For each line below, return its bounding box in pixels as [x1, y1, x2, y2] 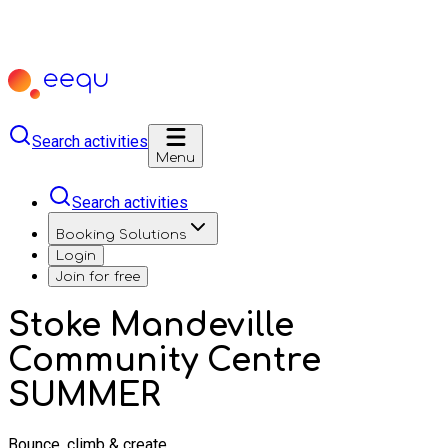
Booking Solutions [56, 227, 186, 242]
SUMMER [8, 378, 160, 414]
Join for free [56, 269, 140, 284]
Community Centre [8, 343, 321, 379]
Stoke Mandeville [8, 308, 294, 344]
